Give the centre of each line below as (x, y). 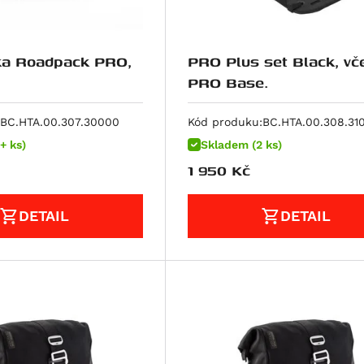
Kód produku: (225, 122)
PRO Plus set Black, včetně (265, 61)
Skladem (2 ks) (241, 145)
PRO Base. (227, 82)
